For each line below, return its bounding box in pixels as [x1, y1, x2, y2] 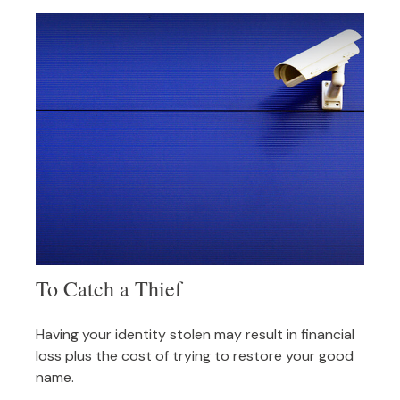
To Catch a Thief [36, 274, 182, 304]
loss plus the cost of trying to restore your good [36, 346, 354, 366]
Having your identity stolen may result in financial [36, 325, 354, 345]
